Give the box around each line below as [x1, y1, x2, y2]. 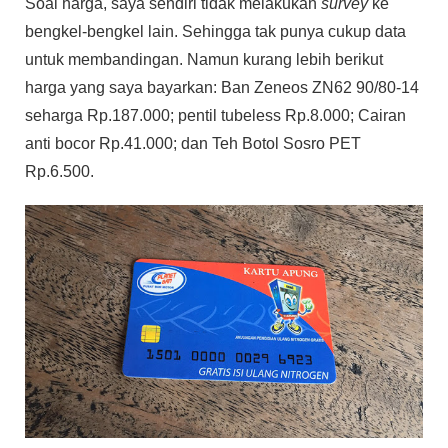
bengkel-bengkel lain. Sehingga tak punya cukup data [25, 23, 406, 41]
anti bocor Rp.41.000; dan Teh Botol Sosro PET [25, 135, 361, 153]
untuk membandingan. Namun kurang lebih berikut [25, 51, 383, 69]
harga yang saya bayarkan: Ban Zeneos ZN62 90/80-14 [25, 79, 419, 97]
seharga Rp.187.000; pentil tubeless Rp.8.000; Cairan [25, 107, 406, 125]
